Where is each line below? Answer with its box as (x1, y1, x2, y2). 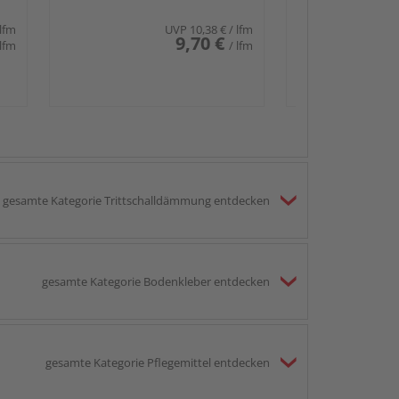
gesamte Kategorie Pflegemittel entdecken (45, 354, 270, 370)
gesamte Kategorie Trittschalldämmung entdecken (3, 191, 270, 208)
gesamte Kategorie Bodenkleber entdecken (42, 273, 270, 289)
